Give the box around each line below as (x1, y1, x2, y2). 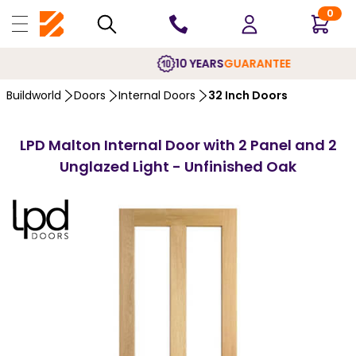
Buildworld (6, 87, 61, 103)
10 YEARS (130, 55, 178, 72)
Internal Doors (118, 87, 195, 103)
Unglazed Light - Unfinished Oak (60, 157, 296, 176)
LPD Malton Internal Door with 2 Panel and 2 (19, 135, 337, 155)
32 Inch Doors (208, 87, 288, 103)
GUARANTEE (178, 55, 245, 72)
